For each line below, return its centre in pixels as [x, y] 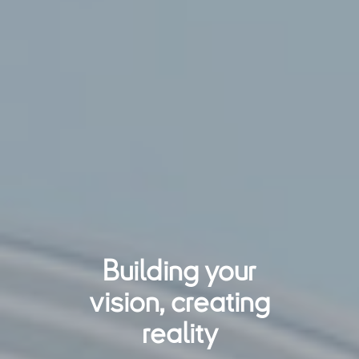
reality [179, 333]
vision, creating [179, 302]
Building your [179, 271]
